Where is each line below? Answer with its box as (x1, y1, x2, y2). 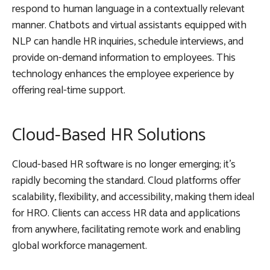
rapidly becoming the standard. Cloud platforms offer (12, 171, 240, 190)
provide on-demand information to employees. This (12, 48, 236, 67)
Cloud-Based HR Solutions (12, 120, 206, 150)
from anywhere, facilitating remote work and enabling (12, 220, 240, 239)
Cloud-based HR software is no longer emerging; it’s (12, 155, 236, 174)
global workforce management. (12, 236, 147, 255)
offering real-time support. (12, 81, 125, 99)
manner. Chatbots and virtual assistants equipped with (12, 16, 246, 34)
